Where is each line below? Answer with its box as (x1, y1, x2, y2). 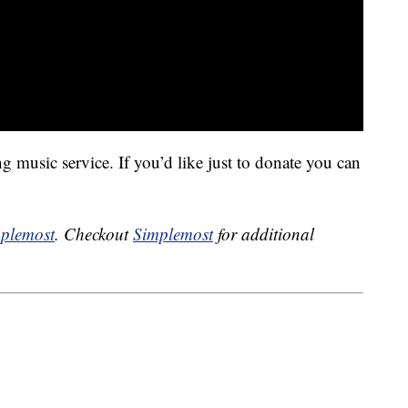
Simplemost (133, 222, 213, 246)
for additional (213, 222, 314, 246)
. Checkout (55, 222, 133, 246)
